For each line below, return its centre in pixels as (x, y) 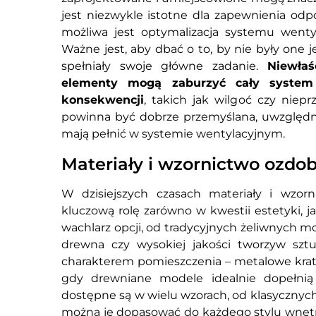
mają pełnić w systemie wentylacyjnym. (173, 134)
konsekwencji (103, 100)
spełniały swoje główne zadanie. (164, 66)
